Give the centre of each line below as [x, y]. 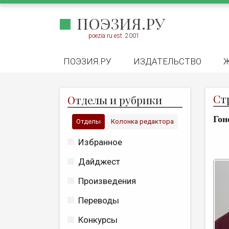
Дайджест [99, 162]
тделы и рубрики [119, 100]
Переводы [99, 200]
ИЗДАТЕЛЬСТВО [167, 61]
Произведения [107, 181]
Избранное [100, 142]
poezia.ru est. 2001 [114, 36]
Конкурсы [98, 220]
